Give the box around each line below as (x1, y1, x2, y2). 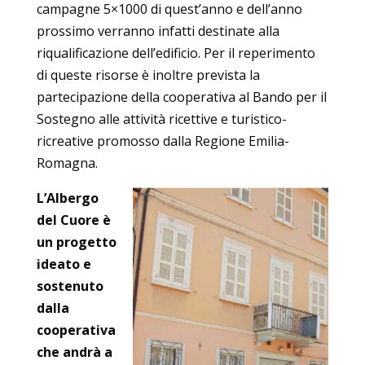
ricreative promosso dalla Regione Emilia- (36, 131, 289, 150)
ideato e (36, 254, 91, 273)
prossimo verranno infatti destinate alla (36, 21, 279, 40)
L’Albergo (36, 188, 99, 207)
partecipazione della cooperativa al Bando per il (36, 87, 327, 106)
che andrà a (36, 342, 112, 361)
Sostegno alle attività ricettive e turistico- (36, 109, 287, 128)
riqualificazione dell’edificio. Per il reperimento (36, 43, 315, 62)
